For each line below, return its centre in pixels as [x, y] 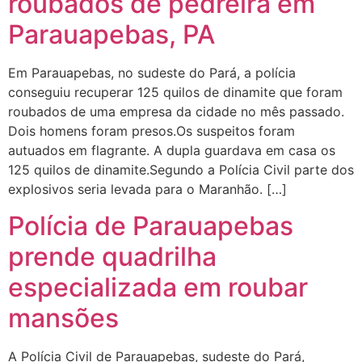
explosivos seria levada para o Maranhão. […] [147, 189]
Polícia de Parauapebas [151, 225]
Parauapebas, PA [112, 35]
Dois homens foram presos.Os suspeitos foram [152, 131]
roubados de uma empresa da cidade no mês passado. [176, 112]
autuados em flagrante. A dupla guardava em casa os [172, 151]
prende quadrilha [112, 256]
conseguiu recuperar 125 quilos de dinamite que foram [175, 93]
